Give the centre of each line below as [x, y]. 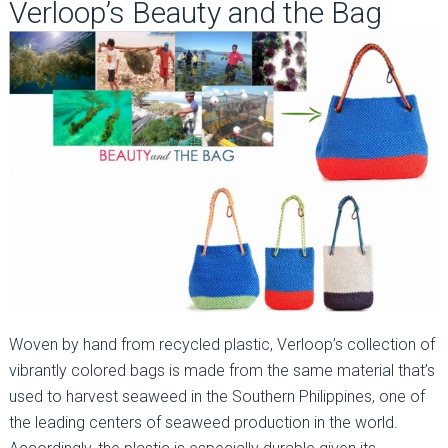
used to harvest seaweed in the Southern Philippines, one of [216, 397]
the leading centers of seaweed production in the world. [203, 423]
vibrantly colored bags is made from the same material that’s [221, 371]
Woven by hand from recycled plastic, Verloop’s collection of [221, 345]
